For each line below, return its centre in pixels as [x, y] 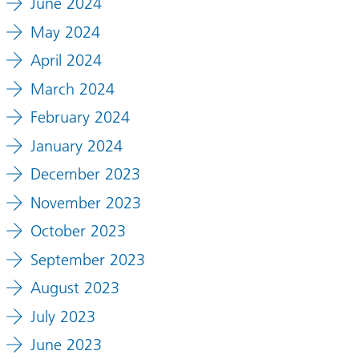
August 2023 [75, 288]
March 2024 [72, 89]
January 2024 [76, 145]
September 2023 [87, 259]
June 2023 [66, 345]
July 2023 [63, 316]
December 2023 [85, 174]
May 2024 [65, 32]
